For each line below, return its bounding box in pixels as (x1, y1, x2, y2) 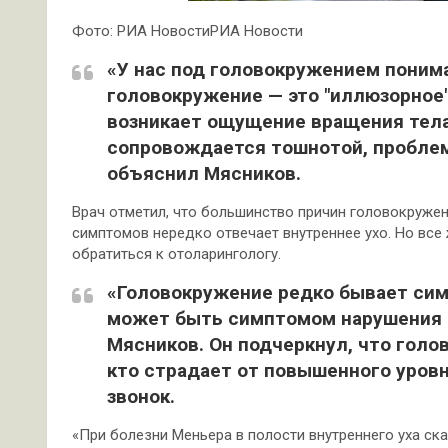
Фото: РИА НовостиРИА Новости (72, 22, 303, 40)
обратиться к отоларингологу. (72, 245, 281, 263)
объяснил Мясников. (107, 162, 301, 185)
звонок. (107, 385, 175, 408)
